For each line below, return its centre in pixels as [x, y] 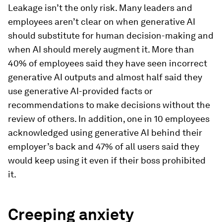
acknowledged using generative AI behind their [105, 133]
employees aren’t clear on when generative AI [102, 22]
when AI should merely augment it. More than [101, 49]
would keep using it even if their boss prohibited [107, 160]
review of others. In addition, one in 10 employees [109, 119]
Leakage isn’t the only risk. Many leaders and [100, 8]
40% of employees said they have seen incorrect [108, 63]
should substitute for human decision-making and [111, 35]
